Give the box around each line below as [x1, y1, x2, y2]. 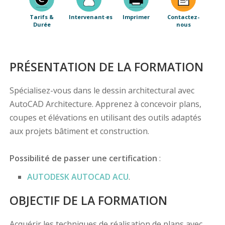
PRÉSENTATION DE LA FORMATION [9, 59, 203, 75]
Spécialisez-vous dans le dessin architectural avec [9, 85, 194, 96]
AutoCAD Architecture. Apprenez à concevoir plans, [9, 98, 201, 110]
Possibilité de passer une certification [9, 153, 157, 164]
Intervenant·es [69, 13, 113, 21]
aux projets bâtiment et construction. [9, 126, 149, 137]
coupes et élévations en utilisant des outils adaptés [9, 112, 201, 124]
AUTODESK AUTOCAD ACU [27, 171, 129, 183]
